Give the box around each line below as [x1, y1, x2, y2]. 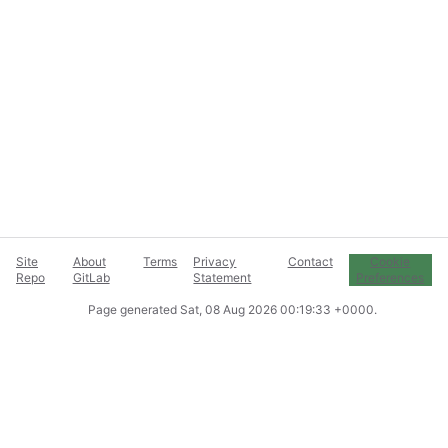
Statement [193, 270, 252, 285]
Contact [287, 254, 333, 269]
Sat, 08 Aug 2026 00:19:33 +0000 [179, 302, 374, 317]
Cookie [370, 254, 411, 269]
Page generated [87, 302, 180, 317]
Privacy [193, 254, 237, 269]
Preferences [356, 270, 425, 285]
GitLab [72, 270, 110, 285]
